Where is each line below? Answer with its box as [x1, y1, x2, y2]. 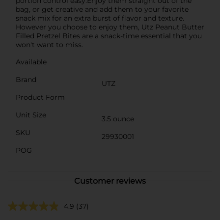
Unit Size [16, 110, 46, 119]
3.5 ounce [102, 114, 134, 123]
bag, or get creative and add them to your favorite [16, 4, 189, 14]
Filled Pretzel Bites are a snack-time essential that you [16, 31, 202, 40]
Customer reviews [74, 176, 146, 186]
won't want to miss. [16, 40, 83, 49]
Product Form [16, 92, 65, 102]
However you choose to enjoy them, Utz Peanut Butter [16, 22, 204, 31]
